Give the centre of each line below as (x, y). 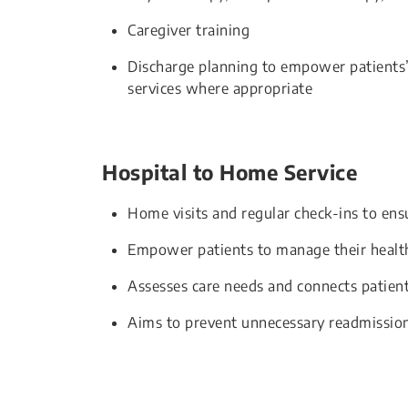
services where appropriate (220, 88)
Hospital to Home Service (229, 172)
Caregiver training (189, 30)
